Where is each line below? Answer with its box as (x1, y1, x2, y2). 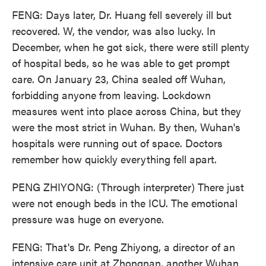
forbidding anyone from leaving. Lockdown (12, 87, 211, 102)
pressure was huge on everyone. (12, 211, 164, 226)
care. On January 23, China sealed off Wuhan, (12, 71, 226, 86)
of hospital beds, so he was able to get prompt (12, 55, 230, 70)
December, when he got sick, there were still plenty (12, 39, 249, 54)
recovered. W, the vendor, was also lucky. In (12, 23, 216, 38)
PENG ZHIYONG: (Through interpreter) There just (12, 179, 244, 194)
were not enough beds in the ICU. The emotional (12, 195, 237, 210)
